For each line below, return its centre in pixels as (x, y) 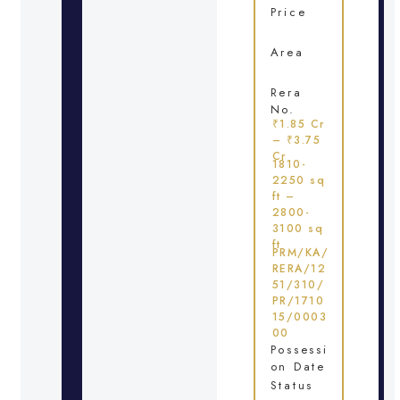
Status (292, 385)
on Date (298, 366)
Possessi (299, 349)
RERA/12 (299, 268)
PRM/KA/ (300, 252)
